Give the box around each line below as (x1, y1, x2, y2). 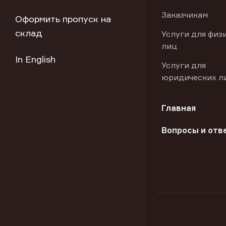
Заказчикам (161, 10, 208, 20)
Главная (161, 103, 196, 113)
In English (15, 53, 55, 65)
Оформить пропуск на (15, 13, 111, 24)
